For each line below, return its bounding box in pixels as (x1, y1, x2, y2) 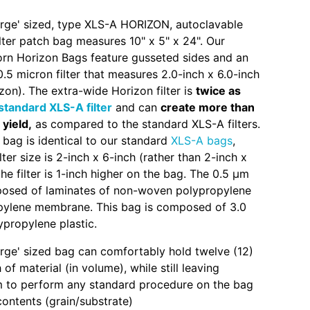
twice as (196, 84, 241, 98)
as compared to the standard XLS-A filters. (32, 117, 260, 131)
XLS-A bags (171, 134, 232, 147)
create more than (161, 100, 255, 114)
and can (112, 100, 161, 114)
